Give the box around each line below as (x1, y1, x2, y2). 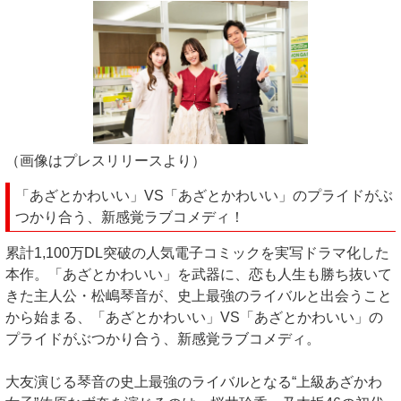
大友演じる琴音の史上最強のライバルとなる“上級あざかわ (5, 373, 382, 389)
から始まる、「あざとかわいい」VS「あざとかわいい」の (5, 309, 383, 325)
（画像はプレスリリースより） (5, 152, 206, 168)
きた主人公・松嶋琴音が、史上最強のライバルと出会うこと (5, 287, 392, 303)
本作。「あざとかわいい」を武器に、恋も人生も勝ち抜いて (5, 266, 392, 282)
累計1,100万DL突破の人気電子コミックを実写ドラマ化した (5, 244, 389, 260)
